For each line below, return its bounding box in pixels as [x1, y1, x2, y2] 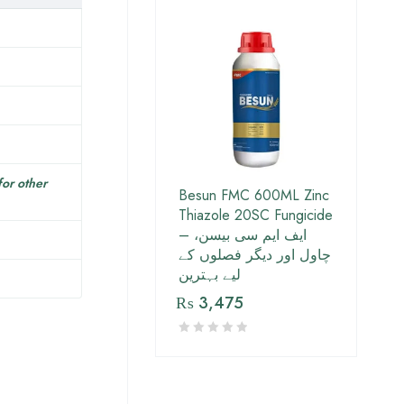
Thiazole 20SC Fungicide [179, 205, 333, 226]
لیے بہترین [179, 264, 241, 286]
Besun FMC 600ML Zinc [179, 185, 329, 207]
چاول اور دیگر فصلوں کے [179, 244, 331, 266]
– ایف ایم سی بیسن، [179, 225, 194, 246]
